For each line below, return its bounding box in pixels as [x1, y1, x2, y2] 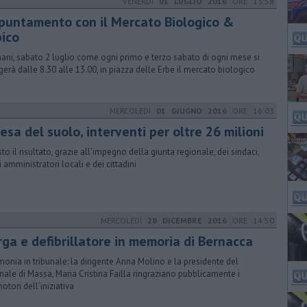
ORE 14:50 [227, 215, 274, 225]
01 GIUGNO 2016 [156, 106, 227, 116]
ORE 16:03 [227, 106, 274, 116]
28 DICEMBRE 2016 [147, 215, 227, 225]
